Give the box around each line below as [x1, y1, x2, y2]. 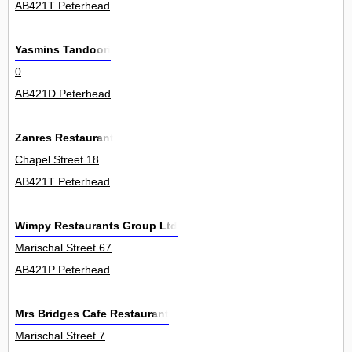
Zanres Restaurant [15, 131, 114, 145]
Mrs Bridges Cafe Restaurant [15, 307, 169, 321]
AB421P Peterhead [15, 263, 110, 277]
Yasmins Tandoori [15, 43, 111, 57]
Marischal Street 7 [15, 329, 105, 343]
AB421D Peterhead [15, 87, 111, 101]
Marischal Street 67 [15, 241, 112, 255]
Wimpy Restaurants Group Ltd [15, 219, 178, 233]
